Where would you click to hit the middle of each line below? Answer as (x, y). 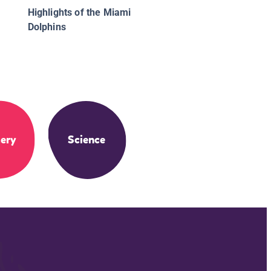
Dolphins (47, 27)
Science (87, 140)
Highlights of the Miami (79, 13)
